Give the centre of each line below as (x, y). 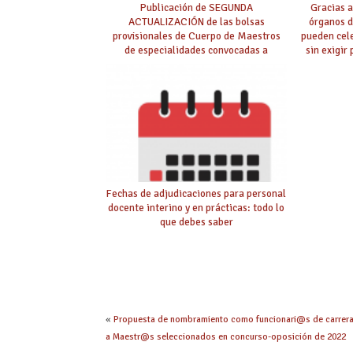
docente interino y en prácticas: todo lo (197, 207)
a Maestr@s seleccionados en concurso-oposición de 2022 (226, 336)
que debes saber (196, 221)
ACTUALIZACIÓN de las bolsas (196, 21)
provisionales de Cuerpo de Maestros (196, 35)
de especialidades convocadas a (197, 50)
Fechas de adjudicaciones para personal (197, 193)
